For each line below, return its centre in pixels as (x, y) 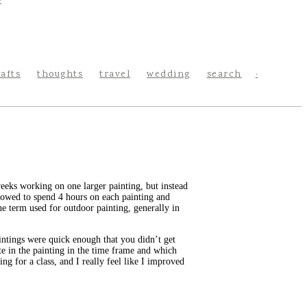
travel (115, 75)
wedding (169, 75)
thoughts (60, 75)
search (224, 75)
